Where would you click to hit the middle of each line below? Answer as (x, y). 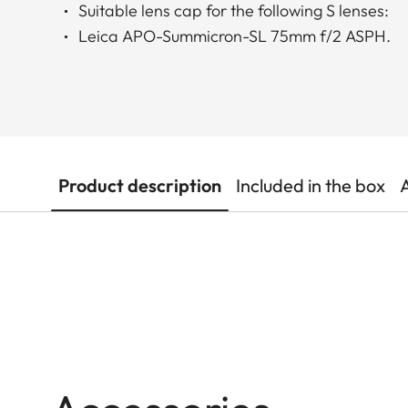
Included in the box (311, 186)
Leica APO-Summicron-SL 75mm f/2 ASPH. (235, 36)
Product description (140, 186)
